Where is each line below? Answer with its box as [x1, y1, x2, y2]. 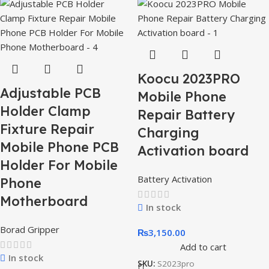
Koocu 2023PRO [138, 70, 240, 87]
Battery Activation [138, 172, 212, 185]
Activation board [138, 142, 249, 159]
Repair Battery [138, 106, 235, 123]
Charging [138, 124, 199, 141]
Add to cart [180, 240, 226, 253]
